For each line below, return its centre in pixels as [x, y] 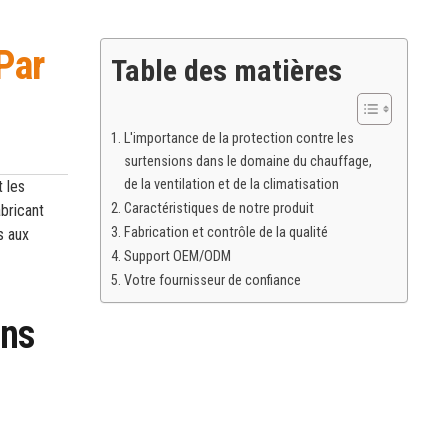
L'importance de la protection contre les [238, 138]
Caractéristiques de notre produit [218, 208]
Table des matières [226, 70]
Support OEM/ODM [177, 256]
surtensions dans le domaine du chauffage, [247, 161]
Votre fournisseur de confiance [212, 280]
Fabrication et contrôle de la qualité [225, 232]
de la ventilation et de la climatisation [231, 184]
